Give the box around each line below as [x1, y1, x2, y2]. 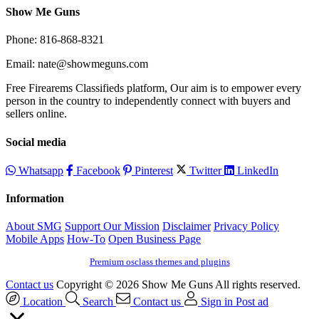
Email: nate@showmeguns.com [6, 58, 148, 70]
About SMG [6, 220, 62, 233]
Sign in [201, 296, 233, 308]
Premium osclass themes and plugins [89, 256, 230, 268]
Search [83, 296, 113, 308]
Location [23, 296, 66, 308]
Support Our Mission [65, 220, 159, 233]
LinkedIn [234, 164, 278, 177]
